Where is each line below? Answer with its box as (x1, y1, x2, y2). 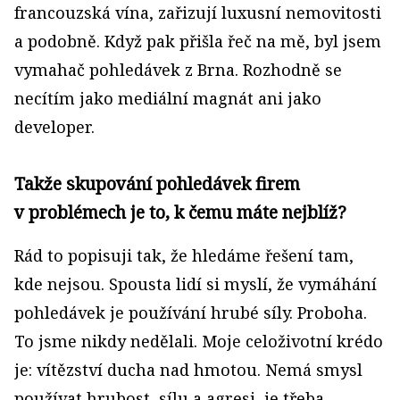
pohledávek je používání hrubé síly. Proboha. (14, 302, 367, 323)
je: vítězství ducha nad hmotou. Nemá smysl (14, 359, 362, 380)
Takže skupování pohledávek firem (14, 171, 300, 196)
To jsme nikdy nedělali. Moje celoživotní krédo (14, 330, 383, 352)
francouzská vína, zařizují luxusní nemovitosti (14, 2, 381, 23)
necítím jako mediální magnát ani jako (14, 87, 321, 109)
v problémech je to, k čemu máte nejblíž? (14, 200, 346, 224)
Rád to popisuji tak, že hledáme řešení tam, (14, 245, 354, 266)
